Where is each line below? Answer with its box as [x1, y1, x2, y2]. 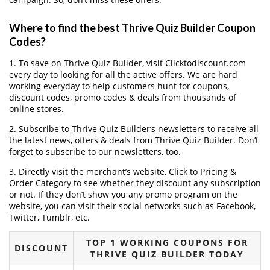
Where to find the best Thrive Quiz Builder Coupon [9, 20, 256, 34]
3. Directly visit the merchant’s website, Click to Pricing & [9, 165, 236, 177]
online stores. [9, 102, 64, 115]
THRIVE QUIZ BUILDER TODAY [90, 248, 244, 260]
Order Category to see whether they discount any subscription [9, 177, 261, 189]
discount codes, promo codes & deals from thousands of [9, 91, 236, 103]
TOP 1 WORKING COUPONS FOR [86, 236, 248, 248]
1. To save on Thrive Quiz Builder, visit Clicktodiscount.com [9, 57, 246, 69]
